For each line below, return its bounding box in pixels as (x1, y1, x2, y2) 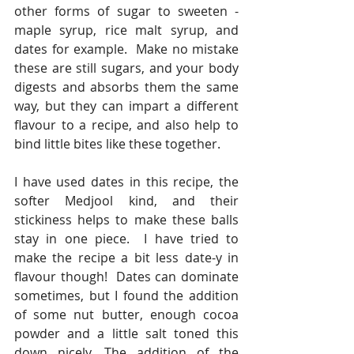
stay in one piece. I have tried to (14, 230, 239, 247)
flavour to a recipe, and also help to (14, 116, 239, 134)
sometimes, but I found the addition (14, 287, 239, 304)
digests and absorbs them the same (14, 78, 239, 96)
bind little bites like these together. (14, 135, 220, 153)
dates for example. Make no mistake (14, 40, 239, 58)
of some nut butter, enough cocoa (14, 306, 239, 323)
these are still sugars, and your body (14, 59, 239, 77)
